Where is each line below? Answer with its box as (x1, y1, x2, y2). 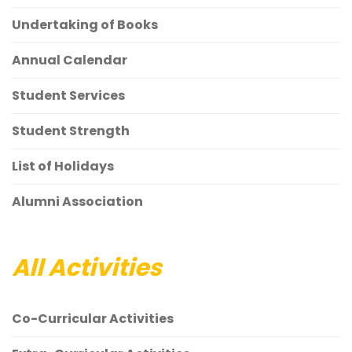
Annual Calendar (12, 51, 127, 69)
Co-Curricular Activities (12, 310, 174, 328)
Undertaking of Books (12, 16, 158, 34)
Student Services (12, 86, 125, 104)
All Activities (12, 251, 162, 284)
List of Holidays (12, 157, 114, 175)
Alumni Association (12, 192, 143, 211)
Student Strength (12, 122, 130, 140)
